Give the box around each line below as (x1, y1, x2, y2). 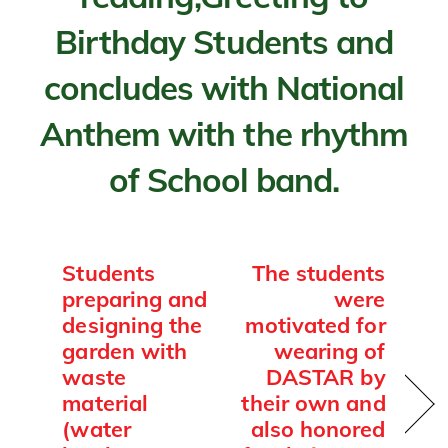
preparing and (62, 284, 208, 312)
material (62, 388, 149, 416)
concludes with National (43, 67, 405, 109)
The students (251, 258, 386, 286)
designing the (62, 310, 203, 338)
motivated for (245, 310, 386, 338)
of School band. (108, 159, 340, 201)
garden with (62, 336, 188, 364)
